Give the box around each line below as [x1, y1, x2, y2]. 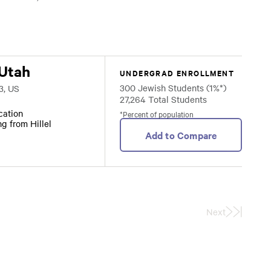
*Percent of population [120, 108, 194, 119]
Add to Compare [145, 128, 217, 142]
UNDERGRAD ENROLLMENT [120, 67, 234, 79]
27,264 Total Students [120, 93, 207, 105]
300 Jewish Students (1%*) [120, 82, 226, 94]
